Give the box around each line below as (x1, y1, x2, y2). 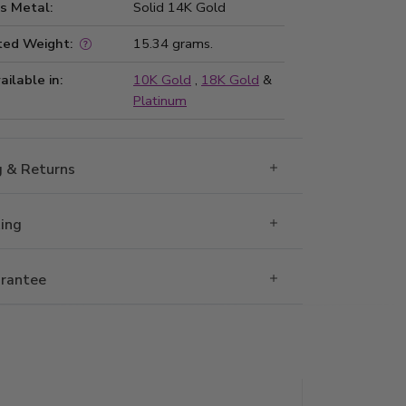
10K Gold (133, 71, 191, 90)
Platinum (133, 92, 187, 111)
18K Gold (201, 71, 259, 90)
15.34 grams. (133, 34, 213, 53)
